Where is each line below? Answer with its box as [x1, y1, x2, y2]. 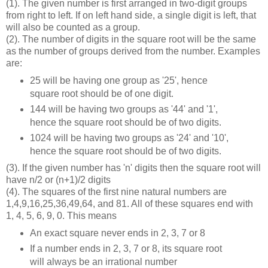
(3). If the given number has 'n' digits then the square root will [6, 163, 261, 173]
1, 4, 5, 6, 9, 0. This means [6, 211, 117, 221]
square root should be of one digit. [29, 88, 173, 99]
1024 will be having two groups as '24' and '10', [29, 132, 229, 143]
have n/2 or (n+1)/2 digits [6, 175, 111, 185]
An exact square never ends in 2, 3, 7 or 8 [29, 228, 205, 239]
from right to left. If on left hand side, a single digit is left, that [6, 10, 256, 20]
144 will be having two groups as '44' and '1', [29, 103, 218, 114]
